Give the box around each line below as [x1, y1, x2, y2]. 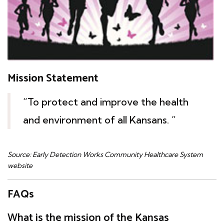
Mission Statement [7, 69, 98, 87]
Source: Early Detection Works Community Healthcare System [7, 149, 203, 159]
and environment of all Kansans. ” [23, 113, 176, 126]
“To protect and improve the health [23, 95, 188, 108]
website [7, 160, 32, 170]
